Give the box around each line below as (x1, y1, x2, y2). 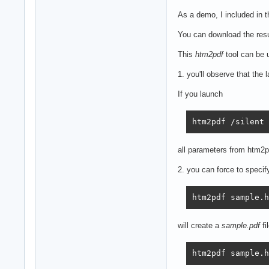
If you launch (178, 89, 223, 98)
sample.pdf (222, 220, 260, 230)
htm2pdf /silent (192, 117, 264, 127)
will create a (178, 220, 222, 230)
